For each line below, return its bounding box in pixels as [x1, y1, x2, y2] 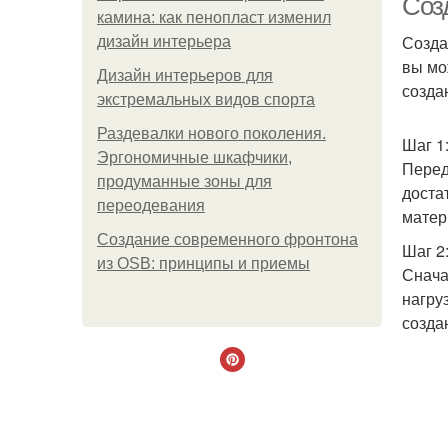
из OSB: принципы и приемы [97, 255, 310, 272]
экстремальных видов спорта [97, 91, 315, 108]
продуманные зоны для [97, 173, 272, 190]
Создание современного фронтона [97, 231, 358, 248]
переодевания [97, 197, 205, 214]
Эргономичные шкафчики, [97, 149, 292, 166]
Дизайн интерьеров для [97, 67, 273, 84]
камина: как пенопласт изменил [97, 9, 331, 26]
